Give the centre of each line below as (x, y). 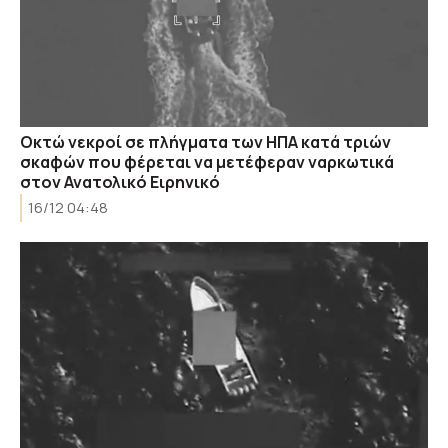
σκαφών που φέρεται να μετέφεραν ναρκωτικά (207, 161)
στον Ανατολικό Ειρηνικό (120, 181)
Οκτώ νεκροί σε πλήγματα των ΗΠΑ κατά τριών (205, 141)
